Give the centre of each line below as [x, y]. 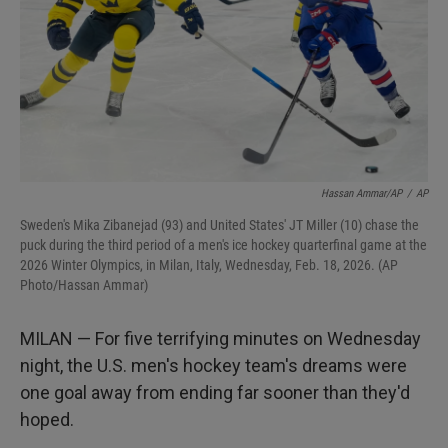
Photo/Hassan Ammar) [84, 285]
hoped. [47, 419]
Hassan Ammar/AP [361, 193]
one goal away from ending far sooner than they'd [215, 392]
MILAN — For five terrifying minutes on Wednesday [220, 338]
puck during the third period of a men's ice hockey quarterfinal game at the [223, 245]
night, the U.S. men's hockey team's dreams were [213, 365]
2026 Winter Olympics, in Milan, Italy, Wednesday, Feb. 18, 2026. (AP [209, 265]
